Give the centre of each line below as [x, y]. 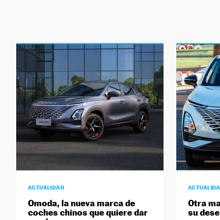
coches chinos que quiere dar [88, 213]
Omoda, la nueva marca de [81, 203]
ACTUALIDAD [46, 188]
